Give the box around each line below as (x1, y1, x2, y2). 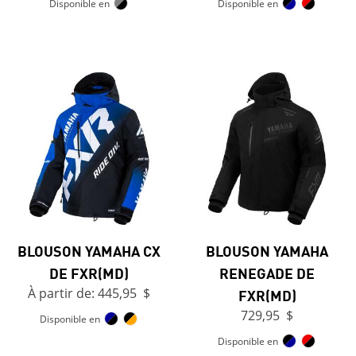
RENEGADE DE (219, 262, 315, 284)
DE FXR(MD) (49, 262, 129, 284)
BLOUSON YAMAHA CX (17, 240, 161, 261)
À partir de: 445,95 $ (28, 284, 150, 303)
